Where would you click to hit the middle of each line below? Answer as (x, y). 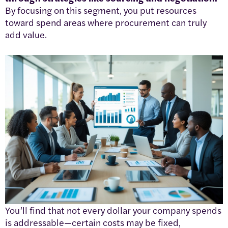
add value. (26, 34)
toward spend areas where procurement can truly (106, 22)
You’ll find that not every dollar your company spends (113, 210)
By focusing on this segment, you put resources (101, 10)
